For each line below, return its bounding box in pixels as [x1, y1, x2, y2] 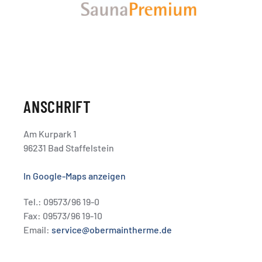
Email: [23, 224, 51, 236]
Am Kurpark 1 [23, 128, 77, 140]
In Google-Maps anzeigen [23, 170, 126, 182]
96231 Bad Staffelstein [23, 142, 114, 154]
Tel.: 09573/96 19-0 [23, 196, 99, 208]
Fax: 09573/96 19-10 [23, 210, 102, 222]
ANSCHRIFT [23, 96, 91, 117]
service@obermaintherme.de [51, 224, 172, 236]
